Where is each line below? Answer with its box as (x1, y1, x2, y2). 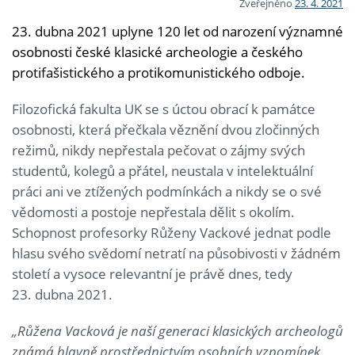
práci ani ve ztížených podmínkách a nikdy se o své (12, 181, 322, 200)
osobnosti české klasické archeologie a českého (12, 42, 303, 61)
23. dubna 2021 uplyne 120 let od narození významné (12, 21, 343, 40)
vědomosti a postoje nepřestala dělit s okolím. (12, 202, 295, 221)
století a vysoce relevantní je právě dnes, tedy (12, 264, 292, 283)
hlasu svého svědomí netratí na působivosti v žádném (12, 243, 341, 262)
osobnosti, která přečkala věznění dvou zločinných (12, 120, 319, 139)
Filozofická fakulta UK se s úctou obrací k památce (12, 99, 315, 118)
